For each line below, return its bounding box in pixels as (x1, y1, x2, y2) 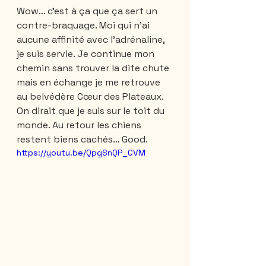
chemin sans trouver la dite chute (17, 61, 172, 74)
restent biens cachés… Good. (17, 132, 148, 145)
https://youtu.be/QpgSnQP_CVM (17, 147, 145, 158)
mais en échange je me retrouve (17, 75, 163, 88)
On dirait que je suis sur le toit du (17, 104, 167, 117)
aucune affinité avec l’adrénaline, (17, 33, 167, 46)
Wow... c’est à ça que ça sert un (17, 4, 160, 17)
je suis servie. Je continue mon (17, 47, 157, 60)
